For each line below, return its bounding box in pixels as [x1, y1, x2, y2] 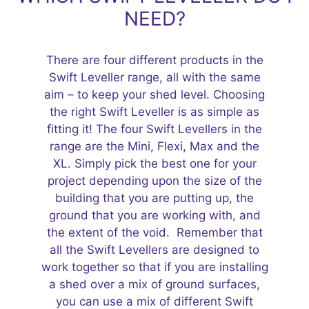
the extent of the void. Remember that [46, 226, 263, 239]
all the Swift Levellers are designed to [50, 243, 259, 257]
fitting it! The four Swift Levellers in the [47, 122, 262, 136]
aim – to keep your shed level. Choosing [44, 88, 265, 101]
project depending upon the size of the [47, 174, 262, 188]
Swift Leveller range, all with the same [48, 70, 261, 84]
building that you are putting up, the [55, 191, 254, 205]
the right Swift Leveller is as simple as [50, 105, 259, 119]
